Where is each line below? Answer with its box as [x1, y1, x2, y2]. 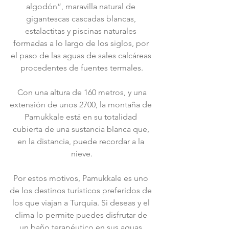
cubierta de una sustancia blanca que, [12, 124, 151, 134]
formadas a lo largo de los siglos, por [13, 38, 151, 48]
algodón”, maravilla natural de [26, 2, 138, 11]
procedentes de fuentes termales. [20, 63, 143, 73]
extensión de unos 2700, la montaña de [10, 100, 154, 109]
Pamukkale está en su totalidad [25, 112, 139, 122]
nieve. [71, 149, 93, 158]
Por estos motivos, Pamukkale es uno [13, 173, 150, 183]
